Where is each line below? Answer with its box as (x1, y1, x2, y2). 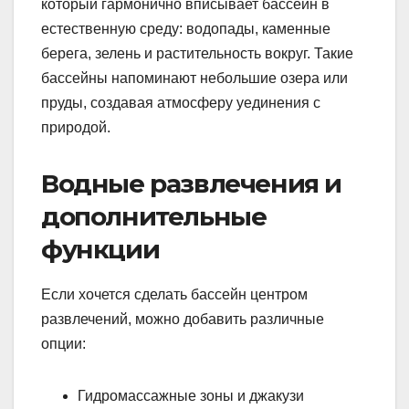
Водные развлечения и (41, 168, 341, 200)
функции (41, 234, 160, 266)
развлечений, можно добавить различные (41, 311, 324, 328)
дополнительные (41, 201, 267, 233)
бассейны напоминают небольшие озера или (41, 70, 348, 87)
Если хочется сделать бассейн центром (41, 287, 308, 303)
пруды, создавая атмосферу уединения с (41, 95, 320, 111)
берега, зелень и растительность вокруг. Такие (41, 46, 353, 62)
